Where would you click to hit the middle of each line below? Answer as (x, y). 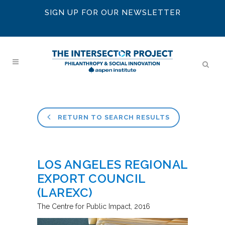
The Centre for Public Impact (84, 207)
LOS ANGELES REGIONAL (113, 165)
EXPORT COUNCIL (91, 179)
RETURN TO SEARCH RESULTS (113, 118)
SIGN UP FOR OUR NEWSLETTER (113, 13)
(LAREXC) (65, 193)
